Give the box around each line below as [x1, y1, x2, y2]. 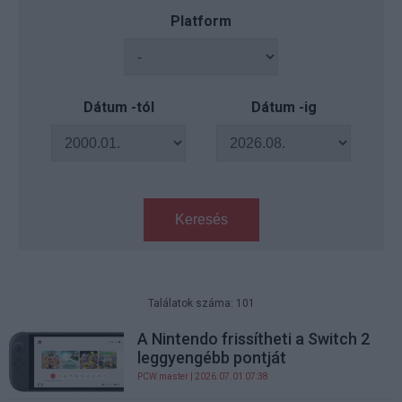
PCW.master [137, 371, 189, 381]
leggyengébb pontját [137, 348, 287, 367]
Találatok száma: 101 [147, 297, 255, 310]
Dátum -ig [250, 99, 317, 116]
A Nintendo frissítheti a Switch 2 [137, 329, 371, 348]
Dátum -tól [83, 99, 154, 116]
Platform [170, 13, 232, 30]
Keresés [174, 212, 228, 227]
